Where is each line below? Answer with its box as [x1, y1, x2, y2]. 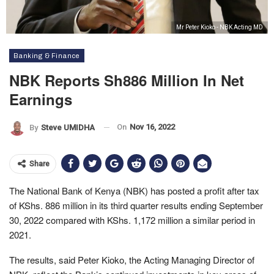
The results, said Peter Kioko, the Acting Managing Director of [9, 253, 254, 266]
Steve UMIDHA [41, 122, 95, 132]
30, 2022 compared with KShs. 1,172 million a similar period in [9, 213, 255, 226]
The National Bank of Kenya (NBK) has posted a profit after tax [9, 183, 259, 197]
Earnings [9, 89, 72, 109]
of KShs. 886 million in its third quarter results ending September [9, 198, 263, 212]
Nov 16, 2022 [130, 122, 175, 131]
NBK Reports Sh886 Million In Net [9, 70, 244, 91]
